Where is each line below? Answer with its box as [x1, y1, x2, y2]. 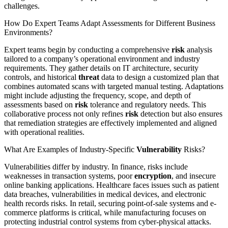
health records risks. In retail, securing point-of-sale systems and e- [4, 198, 216, 208]
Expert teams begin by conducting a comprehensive [4, 45, 172, 54]
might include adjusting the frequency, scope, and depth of [4, 91, 191, 100]
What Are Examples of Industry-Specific [4, 145, 136, 154]
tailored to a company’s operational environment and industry [4, 54, 200, 63]
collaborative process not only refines [4, 109, 125, 118]
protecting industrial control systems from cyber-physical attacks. [4, 217, 211, 226]
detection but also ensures [138, 109, 222, 118]
